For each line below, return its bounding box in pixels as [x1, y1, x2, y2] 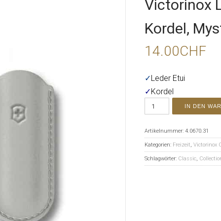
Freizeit [172, 142, 190, 148]
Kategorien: [144, 142, 173, 148]
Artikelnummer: [144, 128, 185, 134]
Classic [178, 155, 196, 162]
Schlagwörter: [144, 155, 178, 162]
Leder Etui [150, 74, 185, 83]
